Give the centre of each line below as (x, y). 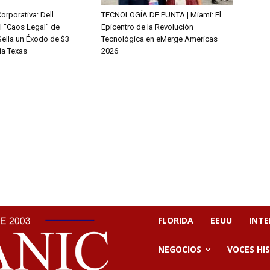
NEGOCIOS (180, 250)
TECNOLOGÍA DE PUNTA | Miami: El (161, 15)
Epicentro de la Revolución (147, 27)
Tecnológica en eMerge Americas (159, 39)
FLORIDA (176, 221)
